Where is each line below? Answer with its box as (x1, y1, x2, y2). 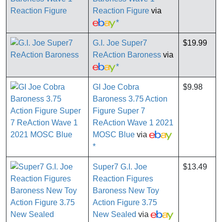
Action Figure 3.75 (93, 198, 157, 207)
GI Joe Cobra (93, 83, 139, 92)
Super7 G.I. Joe (93, 163, 147, 171)
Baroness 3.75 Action (93, 95, 167, 104)
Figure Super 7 (93, 107, 145, 115)
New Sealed (93, 210, 136, 219)
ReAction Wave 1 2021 (93, 118, 173, 127)
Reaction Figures (93, 174, 153, 183)
